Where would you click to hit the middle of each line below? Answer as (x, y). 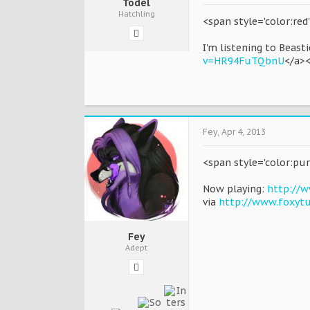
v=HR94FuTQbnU (244, 61)
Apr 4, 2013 (244, 132)
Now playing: (235, 189)
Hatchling (136, 14)
